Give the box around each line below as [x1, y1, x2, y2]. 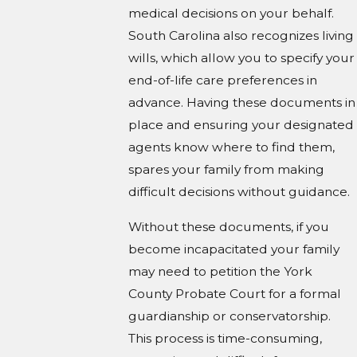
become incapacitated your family [128, 241, 340, 257]
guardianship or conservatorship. [128, 308, 331, 324]
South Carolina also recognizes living [128, 27, 355, 43]
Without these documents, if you [128, 218, 330, 234]
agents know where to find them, [128, 139, 335, 155]
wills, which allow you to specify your [128, 49, 355, 65]
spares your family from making [128, 161, 325, 177]
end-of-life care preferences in [128, 72, 318, 88]
